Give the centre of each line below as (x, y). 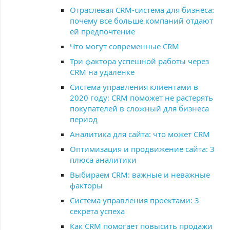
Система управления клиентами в (134, 87)
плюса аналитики (103, 160)
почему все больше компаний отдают (141, 21)
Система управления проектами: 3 (135, 200)
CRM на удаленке (102, 72)
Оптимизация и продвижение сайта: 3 (142, 149)
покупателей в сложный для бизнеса (139, 108)
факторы (86, 185)
